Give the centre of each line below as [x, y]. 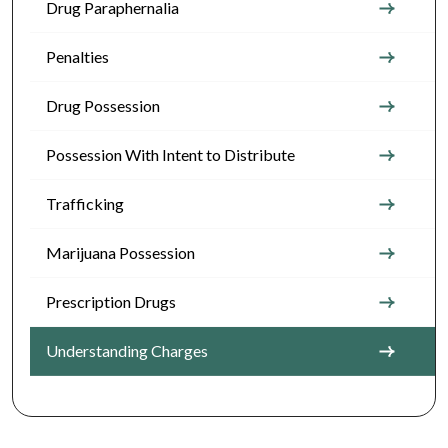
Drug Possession [103, 105]
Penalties [77, 56]
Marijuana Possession [120, 252]
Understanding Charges [127, 350]
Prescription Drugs [111, 301]
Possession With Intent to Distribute [170, 154]
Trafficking [85, 203]
